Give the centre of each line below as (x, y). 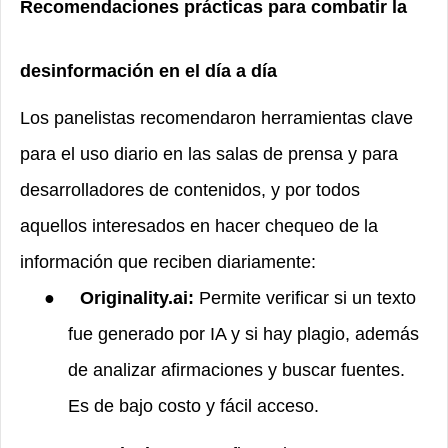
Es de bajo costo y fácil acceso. (193, 405)
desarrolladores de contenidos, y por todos (190, 189)
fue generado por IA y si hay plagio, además (243, 333)
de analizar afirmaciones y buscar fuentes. (236, 369)
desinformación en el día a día (148, 70)
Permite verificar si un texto (307, 297)
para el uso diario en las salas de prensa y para (209, 153)
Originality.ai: (139, 297)
